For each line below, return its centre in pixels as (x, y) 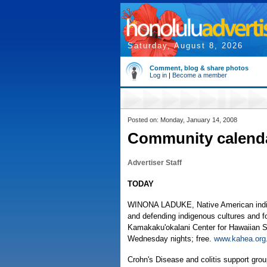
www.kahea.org (240, 239)
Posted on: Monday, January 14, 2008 (182, 120)
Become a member (200, 75)
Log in (158, 75)
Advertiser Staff (155, 163)
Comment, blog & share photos (199, 68)
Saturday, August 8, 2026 (185, 46)
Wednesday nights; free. (171, 239)
